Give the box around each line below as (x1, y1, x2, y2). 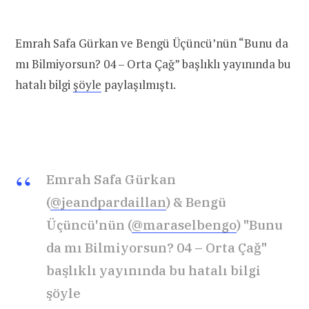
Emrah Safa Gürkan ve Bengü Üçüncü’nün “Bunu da (15, 35, 288, 52)
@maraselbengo (132, 216, 237, 233)
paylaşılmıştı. (101, 77, 176, 93)
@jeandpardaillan (50, 193, 166, 210)
